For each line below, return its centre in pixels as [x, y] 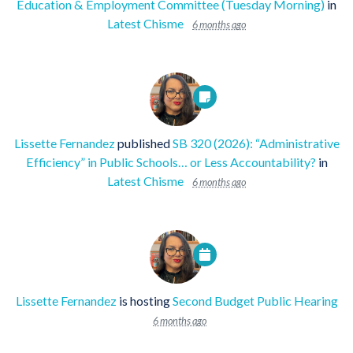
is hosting [144, 300]
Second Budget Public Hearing [255, 300]
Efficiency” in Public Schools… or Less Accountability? [171, 162]
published [143, 143]
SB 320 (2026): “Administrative [256, 143]
